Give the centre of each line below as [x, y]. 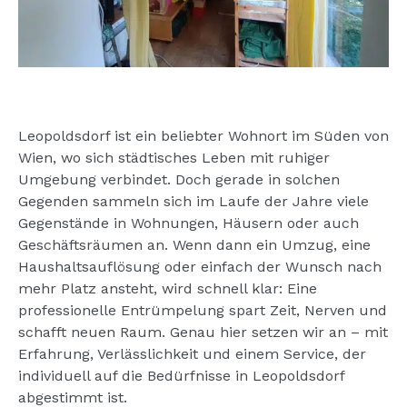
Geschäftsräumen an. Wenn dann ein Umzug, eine [194, 244]
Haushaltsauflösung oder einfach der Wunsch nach [200, 266]
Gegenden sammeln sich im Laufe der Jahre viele [194, 201]
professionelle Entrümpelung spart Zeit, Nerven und [203, 310]
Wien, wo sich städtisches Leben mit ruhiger [174, 157]
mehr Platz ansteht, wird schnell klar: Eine [168, 288]
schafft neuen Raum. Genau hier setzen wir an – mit [203, 332]
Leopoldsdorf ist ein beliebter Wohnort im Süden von [203, 135]
